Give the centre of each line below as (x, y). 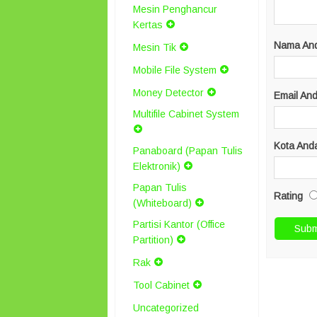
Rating (288, 196)
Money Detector (168, 93)
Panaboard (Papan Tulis (188, 151)
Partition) (153, 240)
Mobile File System (175, 70)
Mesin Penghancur (175, 9)
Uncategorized (166, 308)
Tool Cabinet (161, 285)
